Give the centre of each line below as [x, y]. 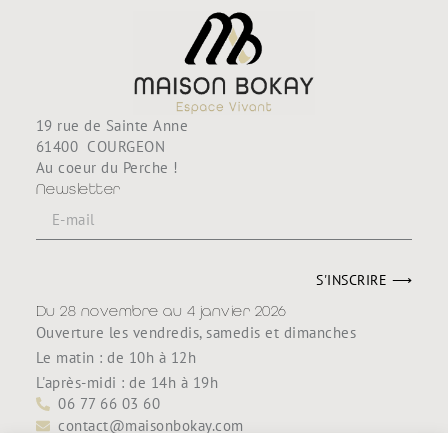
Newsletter [78, 188]
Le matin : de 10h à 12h [116, 357]
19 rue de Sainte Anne [112, 125]
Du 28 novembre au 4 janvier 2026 [161, 310]
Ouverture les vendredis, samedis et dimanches [196, 332]
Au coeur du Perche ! [107, 167]
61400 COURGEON [100, 146]
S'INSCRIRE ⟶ [364, 280]
